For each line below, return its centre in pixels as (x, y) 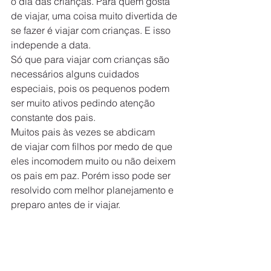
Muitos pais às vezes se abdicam (84, 132)
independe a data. (51, 45)
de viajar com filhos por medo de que (93, 146)
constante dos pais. (53, 117)
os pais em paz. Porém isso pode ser (92, 175)
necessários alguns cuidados (76, 74)
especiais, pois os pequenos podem (91, 88)
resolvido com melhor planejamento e (93, 190)
